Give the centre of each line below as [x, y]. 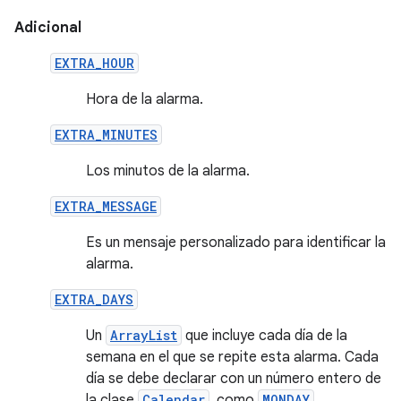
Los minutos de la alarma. [168, 171]
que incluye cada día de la [264, 336]
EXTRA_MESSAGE [106, 206]
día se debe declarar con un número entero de [234, 379]
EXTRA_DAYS [94, 299]
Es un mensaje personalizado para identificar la [236, 243]
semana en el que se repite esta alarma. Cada [232, 357]
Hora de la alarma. [145, 99]
